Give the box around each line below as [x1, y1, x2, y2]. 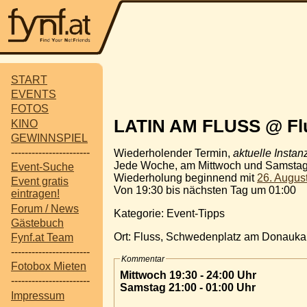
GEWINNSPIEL [11, 132, 88, 144]
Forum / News [11, 202, 79, 214]
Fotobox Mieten [11, 260, 86, 273]
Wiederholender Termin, [114, 147, 233, 159]
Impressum [11, 289, 64, 302]
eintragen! [11, 188, 60, 200]
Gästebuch [11, 217, 64, 229]
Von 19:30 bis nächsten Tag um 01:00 [114, 184, 296, 196]
